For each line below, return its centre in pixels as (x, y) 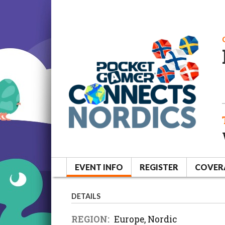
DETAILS (86, 196)
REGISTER (159, 167)
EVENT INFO (99, 167)
